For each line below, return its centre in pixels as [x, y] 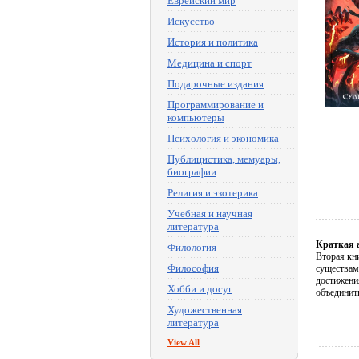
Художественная [205, 310]
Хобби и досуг [200, 289]
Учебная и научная [210, 214]
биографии [192, 172]
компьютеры [196, 117]
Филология [192, 247]
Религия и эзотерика [213, 193]
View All [184, 342]
